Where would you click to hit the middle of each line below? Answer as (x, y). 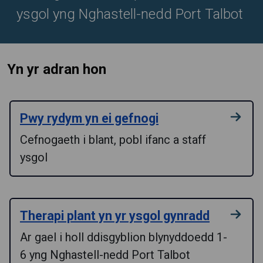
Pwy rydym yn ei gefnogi (89, 118)
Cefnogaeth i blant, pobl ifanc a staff (113, 140)
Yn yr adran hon (57, 69)
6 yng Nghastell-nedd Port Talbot (105, 255)
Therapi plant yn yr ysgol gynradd (115, 216)
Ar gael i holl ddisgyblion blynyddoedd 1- (124, 237)
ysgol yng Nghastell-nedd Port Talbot (130, 14)
